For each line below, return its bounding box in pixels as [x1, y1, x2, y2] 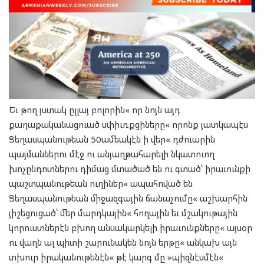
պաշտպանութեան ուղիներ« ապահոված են [9, 177, 193, 189]
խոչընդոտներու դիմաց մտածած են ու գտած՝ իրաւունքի [9, 162, 250, 174]
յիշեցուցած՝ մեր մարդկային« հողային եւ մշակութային [9, 206, 237, 219]
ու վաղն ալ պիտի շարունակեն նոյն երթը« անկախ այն [9, 236, 237, 248]
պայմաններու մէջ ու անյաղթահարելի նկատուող [9, 147, 214, 160]
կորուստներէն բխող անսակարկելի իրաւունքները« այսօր [9, 221, 252, 233]
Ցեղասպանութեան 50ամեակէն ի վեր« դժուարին [9, 133, 215, 145]
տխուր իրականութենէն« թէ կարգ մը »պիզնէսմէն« [9, 250, 223, 263]
